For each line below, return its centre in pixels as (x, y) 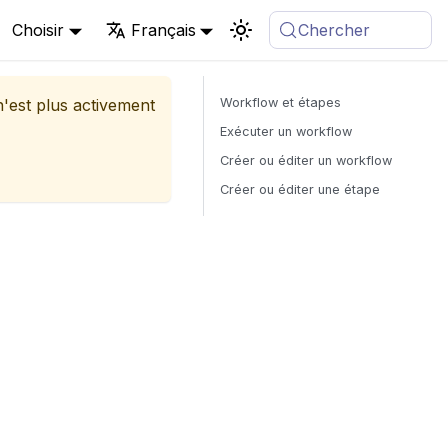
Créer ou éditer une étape (300, 189)
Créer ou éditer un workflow (306, 160)
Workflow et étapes (280, 102)
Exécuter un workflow (286, 131)
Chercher (334, 30)
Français (163, 30)
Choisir (38, 30)
